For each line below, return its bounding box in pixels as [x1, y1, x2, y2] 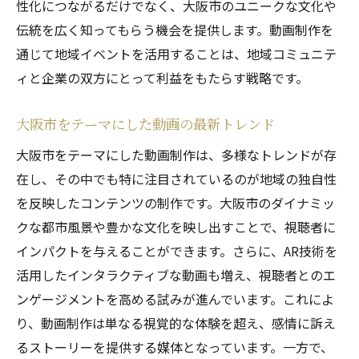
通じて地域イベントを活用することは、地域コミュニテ [16, 44, 337, 63]
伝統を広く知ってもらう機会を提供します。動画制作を [16, 20, 333, 39]
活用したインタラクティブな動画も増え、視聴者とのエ [16, 265, 336, 284]
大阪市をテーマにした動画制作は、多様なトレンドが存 [16, 145, 337, 164]
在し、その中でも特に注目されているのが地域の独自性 [16, 169, 337, 188]
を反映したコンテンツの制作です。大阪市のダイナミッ [16, 193, 335, 212]
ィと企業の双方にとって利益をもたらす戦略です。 [16, 68, 309, 87]
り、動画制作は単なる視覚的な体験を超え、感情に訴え [16, 313, 336, 333]
